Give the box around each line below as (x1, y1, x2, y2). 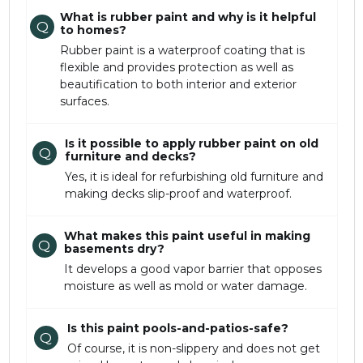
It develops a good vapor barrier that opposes (64, 262, 322, 277)
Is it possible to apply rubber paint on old (64, 136, 318, 152)
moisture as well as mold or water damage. (64, 279, 308, 294)
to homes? (59, 23, 126, 38)
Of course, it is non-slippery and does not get (66, 341, 320, 357)
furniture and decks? (64, 149, 196, 164)
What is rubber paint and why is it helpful (59, 10, 316, 25)
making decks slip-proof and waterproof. (64, 186, 292, 202)
